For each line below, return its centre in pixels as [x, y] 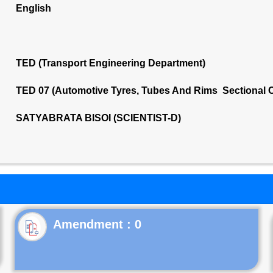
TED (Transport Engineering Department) [110, 63]
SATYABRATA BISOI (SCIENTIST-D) [98, 118]
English [33, 8]
